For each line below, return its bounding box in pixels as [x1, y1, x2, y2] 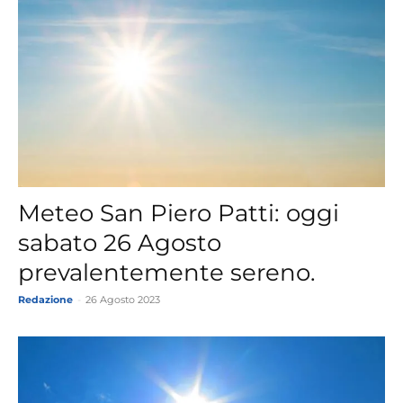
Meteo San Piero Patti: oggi [18, 198, 339, 228]
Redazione [18, 292, 73, 306]
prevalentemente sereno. [18, 257, 316, 287]
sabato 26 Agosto [18, 228, 221, 257]
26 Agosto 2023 [85, 292, 160, 306]
